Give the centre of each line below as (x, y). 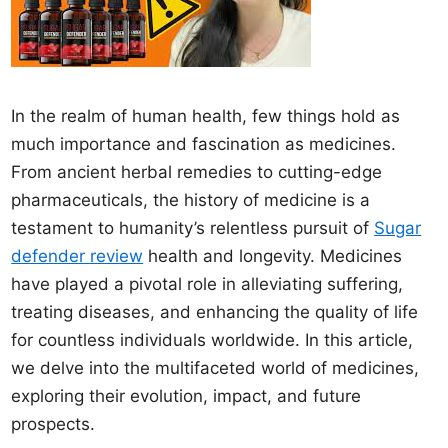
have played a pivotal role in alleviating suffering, (207, 284)
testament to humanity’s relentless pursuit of (193, 228)
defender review (77, 256)
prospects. (53, 424)
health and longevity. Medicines (273, 256)
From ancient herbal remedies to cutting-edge (197, 172)
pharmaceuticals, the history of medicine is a (191, 200)
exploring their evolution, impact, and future (186, 396)
